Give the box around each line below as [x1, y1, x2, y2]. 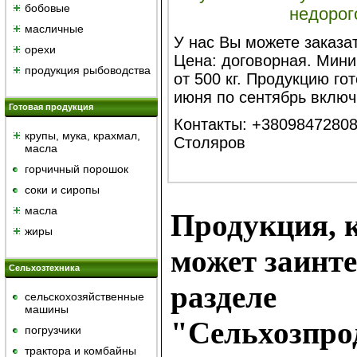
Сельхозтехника [9, 263, 80, 273]
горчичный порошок [25, 163, 128, 175]
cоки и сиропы [25, 183, 100, 196]
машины [25, 303, 69, 316]
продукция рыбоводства [25, 64, 151, 76]
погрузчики [25, 324, 81, 336]
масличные [25, 22, 84, 35]
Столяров [173, 134, 245, 152]
